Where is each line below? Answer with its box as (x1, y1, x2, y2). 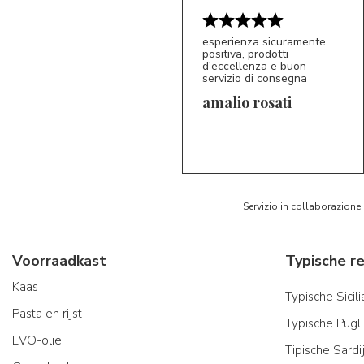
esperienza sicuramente (202, 34, 326, 50)
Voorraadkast (12, 251, 106, 271)
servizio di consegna (202, 71, 307, 87)
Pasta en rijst (12, 305, 82, 323)
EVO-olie (12, 332, 62, 349)
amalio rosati (202, 93, 292, 113)
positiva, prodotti (202, 46, 288, 63)
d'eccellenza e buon (202, 58, 306, 75)
